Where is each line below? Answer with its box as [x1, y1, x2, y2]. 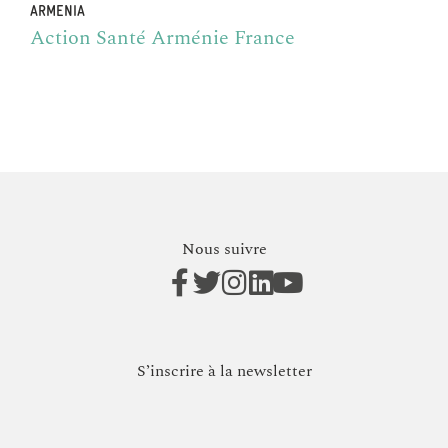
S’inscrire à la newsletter [136, 359, 312, 384]
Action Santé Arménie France [30, 22, 295, 53]
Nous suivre [181, 236, 267, 261]
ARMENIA [30, 3, 85, 19]
